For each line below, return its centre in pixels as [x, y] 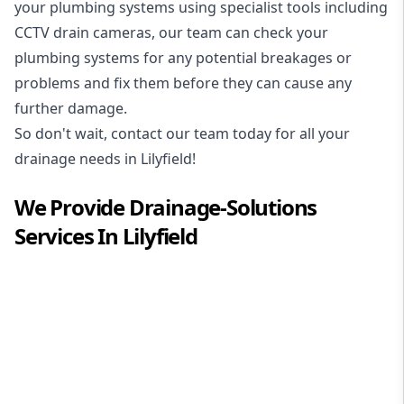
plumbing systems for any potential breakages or [183, 57]
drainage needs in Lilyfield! [105, 158]
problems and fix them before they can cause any [183, 83]
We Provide [72, 207]
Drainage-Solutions [223, 207]
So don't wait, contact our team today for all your [182, 133]
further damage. [71, 108]
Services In [69, 235]
